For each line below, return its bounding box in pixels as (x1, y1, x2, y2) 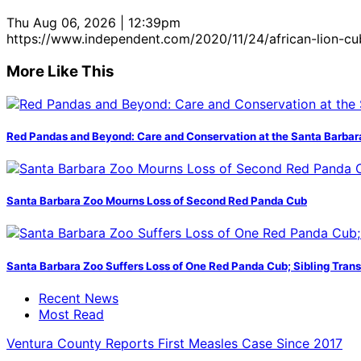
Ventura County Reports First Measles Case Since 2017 (6, 334, 342, 351)
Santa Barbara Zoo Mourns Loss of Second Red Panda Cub (6, 194, 307, 208)
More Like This (6, 61, 114, 81)
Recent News (39, 289, 118, 306)
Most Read (39, 305, 104, 322)
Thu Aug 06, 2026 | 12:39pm (6, 15, 180, 31)
